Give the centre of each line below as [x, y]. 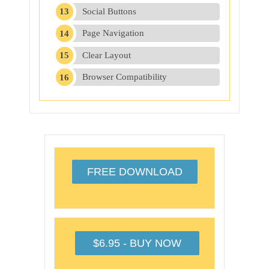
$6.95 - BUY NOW [137, 243]
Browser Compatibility [125, 77]
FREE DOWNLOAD [134, 171]
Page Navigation [113, 33]
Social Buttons [109, 11]
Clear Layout [107, 55]
